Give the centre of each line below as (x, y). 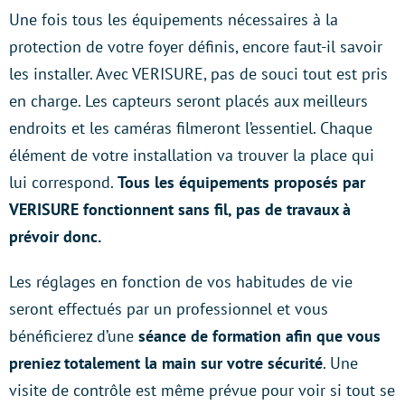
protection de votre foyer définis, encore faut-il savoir (196, 46)
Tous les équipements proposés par (241, 182)
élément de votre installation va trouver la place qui (192, 155)
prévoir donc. (55, 236)
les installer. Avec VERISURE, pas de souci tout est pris (198, 73)
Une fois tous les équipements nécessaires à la (174, 19)
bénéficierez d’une (74, 335)
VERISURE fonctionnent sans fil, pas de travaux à (180, 209)
